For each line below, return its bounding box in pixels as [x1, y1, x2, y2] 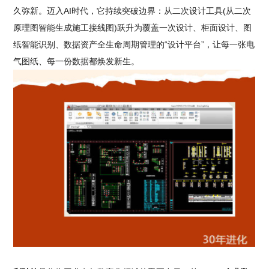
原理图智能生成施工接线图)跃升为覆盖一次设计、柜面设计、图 [13, 22, 252, 32]
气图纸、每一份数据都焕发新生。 [13, 56, 140, 66]
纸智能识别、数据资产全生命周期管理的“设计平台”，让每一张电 [13, 39, 255, 49]
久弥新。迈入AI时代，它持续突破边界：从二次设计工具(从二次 [13, 5, 252, 16]
